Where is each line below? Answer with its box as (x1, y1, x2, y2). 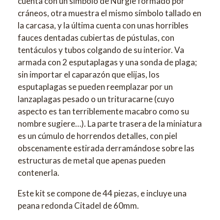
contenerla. (18, 167, 59, 178)
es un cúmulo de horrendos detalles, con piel (18, 130, 177, 141)
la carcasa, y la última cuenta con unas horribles (18, 20, 189, 30)
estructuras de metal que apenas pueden (18, 155, 165, 165)
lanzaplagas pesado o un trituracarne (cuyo (18, 93, 174, 104)
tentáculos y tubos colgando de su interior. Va (18, 44, 184, 55)
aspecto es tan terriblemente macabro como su (18, 106, 189, 116)
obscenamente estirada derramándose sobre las (18, 142, 194, 153)
